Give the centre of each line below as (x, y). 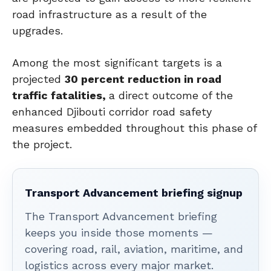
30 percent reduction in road (143, 79)
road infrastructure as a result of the (109, 14)
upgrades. (38, 30)
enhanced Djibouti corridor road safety (112, 111)
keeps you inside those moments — (119, 232)
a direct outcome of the (171, 95)
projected (38, 79)
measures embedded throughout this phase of (134, 128)
